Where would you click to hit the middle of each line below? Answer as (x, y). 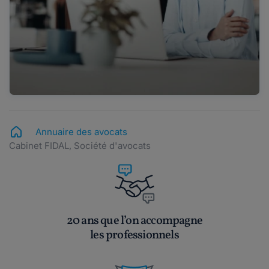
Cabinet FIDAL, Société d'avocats (80, 146)
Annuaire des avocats (81, 132)
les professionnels (134, 236)
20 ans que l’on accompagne (134, 221)
